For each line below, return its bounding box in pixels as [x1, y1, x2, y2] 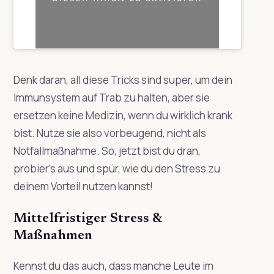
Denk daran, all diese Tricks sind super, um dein [13, 72, 232, 87]
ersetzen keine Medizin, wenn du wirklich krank [13, 108, 232, 122]
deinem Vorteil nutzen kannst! [13, 179, 153, 193]
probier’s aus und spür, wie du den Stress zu [13, 161, 220, 176]
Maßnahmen [13, 229, 92, 243]
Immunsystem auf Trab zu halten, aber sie [13, 90, 210, 105]
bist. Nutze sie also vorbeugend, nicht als [13, 125, 206, 140]
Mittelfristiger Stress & [13, 212, 161, 226]
